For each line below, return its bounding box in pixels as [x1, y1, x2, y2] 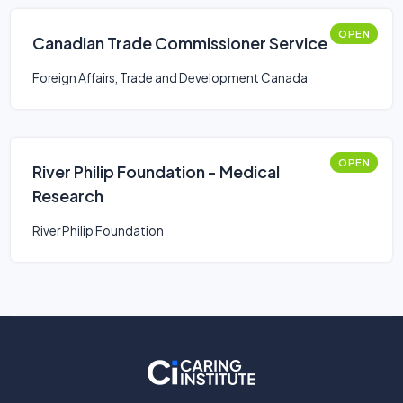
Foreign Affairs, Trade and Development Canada [32, 70, 308, 85]
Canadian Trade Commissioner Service [32, 32, 327, 53]
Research [32, 185, 103, 206]
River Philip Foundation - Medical [32, 161, 280, 182]
